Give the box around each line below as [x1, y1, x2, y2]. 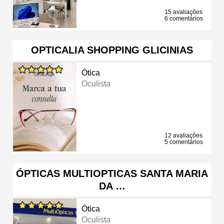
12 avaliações [164, 131, 202, 139]
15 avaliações [164, 8, 202, 15]
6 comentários [164, 14, 203, 22]
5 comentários [164, 138, 203, 145]
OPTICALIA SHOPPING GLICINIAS [31, 44, 193, 55]
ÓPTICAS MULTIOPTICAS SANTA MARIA [16, 167, 208, 179]
